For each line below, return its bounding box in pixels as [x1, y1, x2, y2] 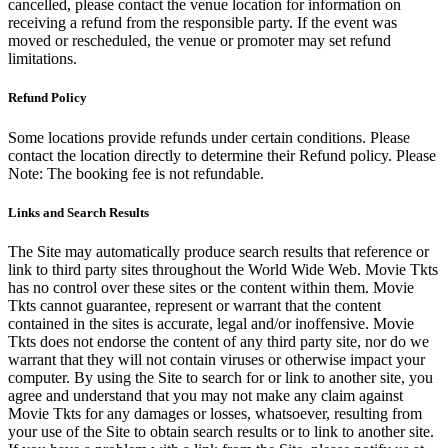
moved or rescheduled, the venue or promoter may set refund [8, 32, 391, 50]
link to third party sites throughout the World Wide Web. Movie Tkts [8, 261, 438, 278]
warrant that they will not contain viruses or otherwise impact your [8, 351, 425, 368]
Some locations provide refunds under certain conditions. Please [8, 128, 410, 146]
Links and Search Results [8, 204, 149, 220]
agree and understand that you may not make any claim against [8, 387, 403, 404]
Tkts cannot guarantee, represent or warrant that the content [8, 297, 381, 314]
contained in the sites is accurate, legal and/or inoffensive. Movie [8, 315, 414, 332]
